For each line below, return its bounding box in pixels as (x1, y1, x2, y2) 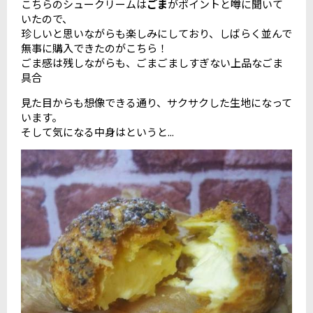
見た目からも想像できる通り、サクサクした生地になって (21, 94, 292, 110)
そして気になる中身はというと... (21, 124, 174, 139)
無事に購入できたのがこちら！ (21, 40, 168, 55)
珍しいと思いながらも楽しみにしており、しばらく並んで (21, 25, 292, 41)
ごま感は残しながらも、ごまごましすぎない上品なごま (21, 54, 283, 70)
